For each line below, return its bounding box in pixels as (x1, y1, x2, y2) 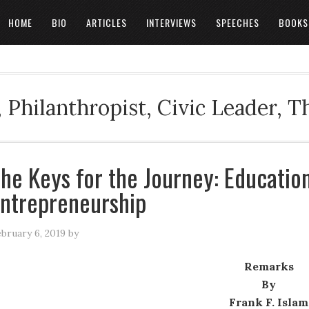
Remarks (243, 259, 294, 273)
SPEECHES (216, 15, 259, 30)
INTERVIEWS (146, 15, 197, 30)
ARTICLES (86, 15, 127, 30)
